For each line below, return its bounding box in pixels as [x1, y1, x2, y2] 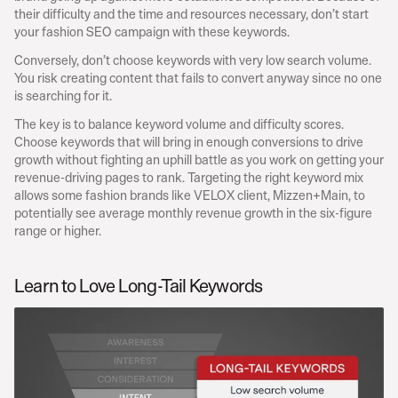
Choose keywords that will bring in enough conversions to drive [14, 131, 363, 152]
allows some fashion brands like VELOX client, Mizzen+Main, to [14, 184, 365, 205]
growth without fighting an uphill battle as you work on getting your [14, 148, 384, 170]
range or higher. [14, 219, 101, 241]
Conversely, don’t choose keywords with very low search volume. [14, 49, 371, 70]
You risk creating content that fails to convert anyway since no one [14, 67, 382, 88]
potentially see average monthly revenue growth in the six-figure [14, 202, 372, 223]
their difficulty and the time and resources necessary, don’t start [14, 3, 369, 24]
